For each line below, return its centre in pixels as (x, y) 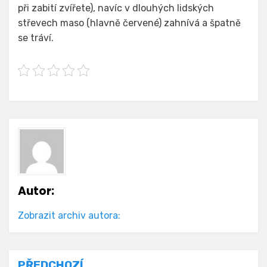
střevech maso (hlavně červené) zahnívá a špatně (129, 23)
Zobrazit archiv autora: (69, 216)
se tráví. (36, 38)
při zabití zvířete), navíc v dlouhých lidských (116, 8)
